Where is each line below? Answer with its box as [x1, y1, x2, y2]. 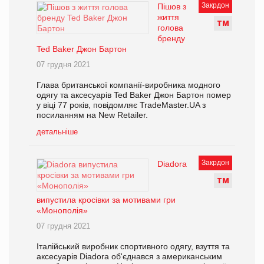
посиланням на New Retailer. [37, 110, 148, 120]
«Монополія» [37, 206, 88, 216]
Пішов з [157, 2, 186, 12]
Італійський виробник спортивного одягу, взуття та [37, 242, 230, 252]
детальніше [37, 127, 78, 137]
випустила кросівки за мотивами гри [37, 195, 176, 205]
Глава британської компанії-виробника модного [37, 80, 220, 90]
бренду [157, 34, 185, 44]
